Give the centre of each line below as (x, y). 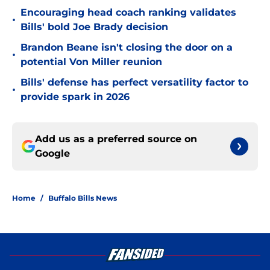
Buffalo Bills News (83, 198)
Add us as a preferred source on (116, 139)
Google (52, 154)
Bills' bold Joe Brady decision (94, 27)
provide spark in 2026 (75, 97)
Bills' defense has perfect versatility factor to (134, 83)
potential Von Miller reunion (91, 62)
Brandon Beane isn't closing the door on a (127, 48)
